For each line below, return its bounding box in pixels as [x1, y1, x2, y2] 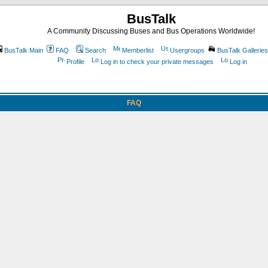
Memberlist [122, 47, 154, 54]
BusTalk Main [4, 47, 43, 54]
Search [85, 47, 106, 54]
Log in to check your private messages [100, 58, 214, 65]
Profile [66, 58, 84, 65]
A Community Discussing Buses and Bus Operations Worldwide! [47, 27, 255, 35]
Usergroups [170, 47, 205, 54]
